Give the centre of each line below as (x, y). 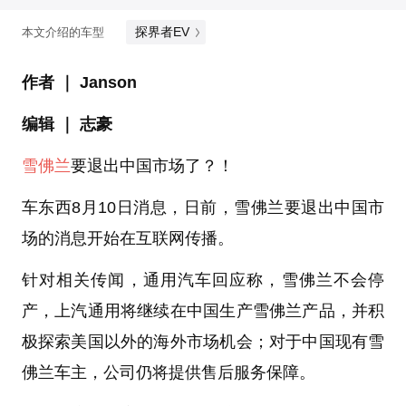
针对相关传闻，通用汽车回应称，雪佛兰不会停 (203, 280)
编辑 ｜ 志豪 (67, 125)
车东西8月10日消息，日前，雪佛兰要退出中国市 (203, 208)
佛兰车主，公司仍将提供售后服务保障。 (168, 373)
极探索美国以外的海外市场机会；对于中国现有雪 (203, 342)
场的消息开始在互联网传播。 (127, 239)
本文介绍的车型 (63, 33)
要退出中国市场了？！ (152, 166)
